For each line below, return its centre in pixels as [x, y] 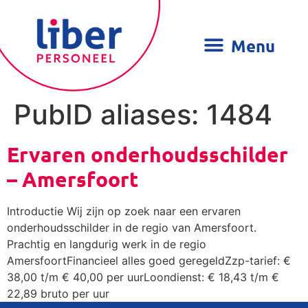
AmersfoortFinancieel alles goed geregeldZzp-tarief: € [149, 260]
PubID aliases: [110, 114]
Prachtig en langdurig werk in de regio [107, 244]
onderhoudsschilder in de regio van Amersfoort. [133, 227]
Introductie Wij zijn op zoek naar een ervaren [124, 211]
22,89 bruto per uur [58, 293]
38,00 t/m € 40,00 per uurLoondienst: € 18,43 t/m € [143, 277]
